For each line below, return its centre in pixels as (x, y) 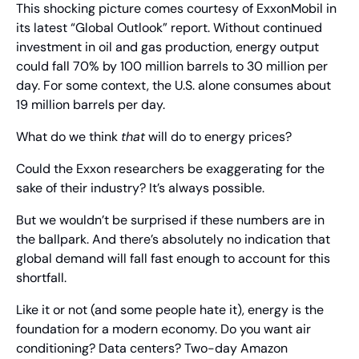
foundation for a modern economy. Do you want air (163, 329)
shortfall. (41, 278)
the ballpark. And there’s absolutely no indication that (173, 240)
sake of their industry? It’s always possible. (140, 188)
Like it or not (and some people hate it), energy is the (170, 310)
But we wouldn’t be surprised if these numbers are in (170, 220)
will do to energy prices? (218, 137)
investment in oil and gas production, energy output (167, 47)
